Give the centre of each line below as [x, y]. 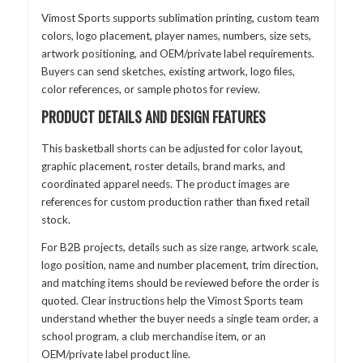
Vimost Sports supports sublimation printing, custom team [180, 17]
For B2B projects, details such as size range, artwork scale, [179, 247]
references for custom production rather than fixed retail [175, 202]
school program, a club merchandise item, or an [153, 336]
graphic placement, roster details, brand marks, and [163, 167]
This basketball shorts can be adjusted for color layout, [172, 149]
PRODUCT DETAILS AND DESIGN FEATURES [153, 117]
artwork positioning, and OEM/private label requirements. [177, 53]
